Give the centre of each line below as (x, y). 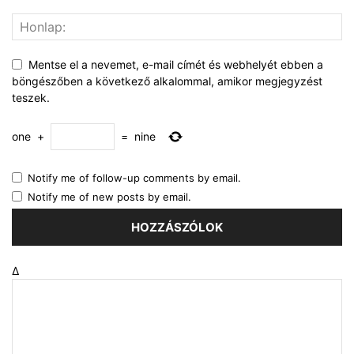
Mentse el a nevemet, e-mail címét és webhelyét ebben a (176, 64)
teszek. (31, 97)
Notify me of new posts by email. (109, 196)
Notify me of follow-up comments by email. (134, 177)
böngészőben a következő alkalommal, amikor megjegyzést (167, 81)
